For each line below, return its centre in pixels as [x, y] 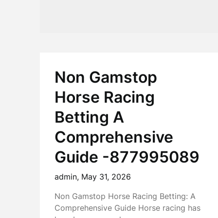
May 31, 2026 [106, 177]
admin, [68, 177]
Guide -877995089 [127, 157]
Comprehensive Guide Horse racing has [127, 208]
